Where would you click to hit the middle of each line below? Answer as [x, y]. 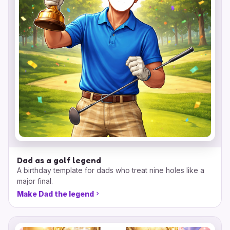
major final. [35, 181]
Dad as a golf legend [59, 160]
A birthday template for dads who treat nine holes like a [111, 170]
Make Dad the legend [55, 194]
